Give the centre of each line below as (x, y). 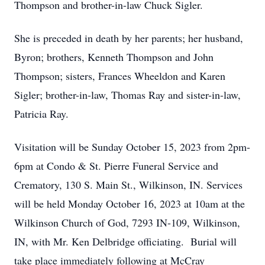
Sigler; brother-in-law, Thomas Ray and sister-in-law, (127, 95)
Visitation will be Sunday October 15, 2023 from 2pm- (132, 147)
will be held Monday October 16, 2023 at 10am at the (130, 203)
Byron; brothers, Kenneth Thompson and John (114, 57)
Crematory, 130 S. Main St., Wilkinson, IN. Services (128, 185)
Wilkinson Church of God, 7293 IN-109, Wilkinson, (127, 222)
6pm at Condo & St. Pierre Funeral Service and (116, 166)
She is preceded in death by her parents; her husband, (129, 38)
